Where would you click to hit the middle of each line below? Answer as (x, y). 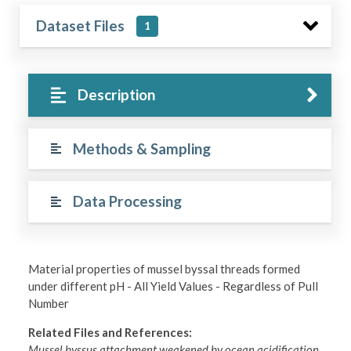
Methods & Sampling (141, 148)
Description (117, 95)
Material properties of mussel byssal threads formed (165, 269)
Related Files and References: (110, 333)
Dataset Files (80, 25)
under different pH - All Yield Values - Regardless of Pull (174, 286)
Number (49, 304)
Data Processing (127, 201)
